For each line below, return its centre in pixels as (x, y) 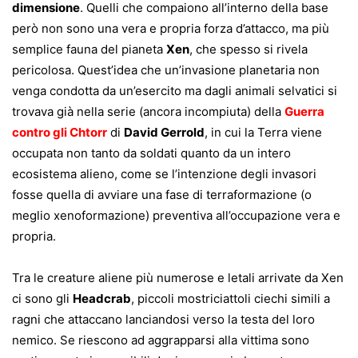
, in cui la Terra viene (263, 133)
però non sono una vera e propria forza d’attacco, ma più (171, 29)
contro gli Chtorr (60, 133)
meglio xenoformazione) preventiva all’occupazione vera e (176, 216)
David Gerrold (164, 133)
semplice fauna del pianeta (89, 50)
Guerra (304, 112)
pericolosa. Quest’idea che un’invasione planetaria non (166, 70)
